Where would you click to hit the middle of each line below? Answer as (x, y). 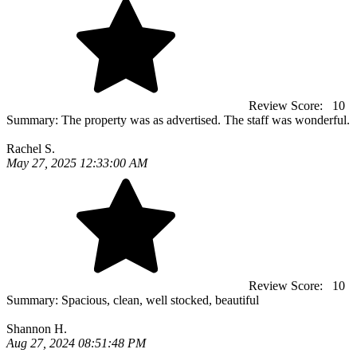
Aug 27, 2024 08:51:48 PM (76, 343)
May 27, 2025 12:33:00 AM (77, 163)
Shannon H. (37, 329)
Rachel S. (31, 149)
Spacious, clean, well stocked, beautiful (160, 300)
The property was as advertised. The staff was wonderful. (206, 120)
